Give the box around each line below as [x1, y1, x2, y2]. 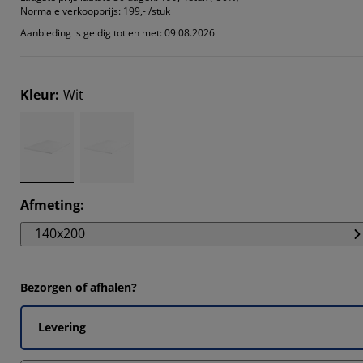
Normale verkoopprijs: [20, 3, 121, 18]
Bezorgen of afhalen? [20, 279, 137, 295]
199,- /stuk [123, 3, 170, 18]
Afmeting [20, 195, 80, 214]
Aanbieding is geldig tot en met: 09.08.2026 [20, 25, 215, 40]
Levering [38, 318, 86, 335]
